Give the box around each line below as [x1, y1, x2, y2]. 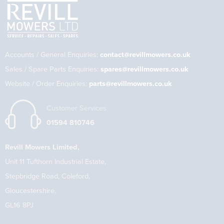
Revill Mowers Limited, [5, 143, 79, 152]
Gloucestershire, [5, 186, 56, 195]
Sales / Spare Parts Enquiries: [5, 65, 100, 74]
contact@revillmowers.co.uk [100, 50, 190, 59]
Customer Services [46, 104, 106, 113]
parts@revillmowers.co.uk [89, 79, 172, 88]
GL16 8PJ [5, 201, 33, 210]
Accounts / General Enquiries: [5, 50, 100, 59]
